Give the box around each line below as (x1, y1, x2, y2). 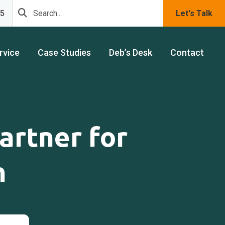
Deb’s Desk (109, 47, 152, 58)
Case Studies (38, 47, 91, 58)
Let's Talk (176, 9, 212, 18)
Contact (170, 47, 204, 58)
